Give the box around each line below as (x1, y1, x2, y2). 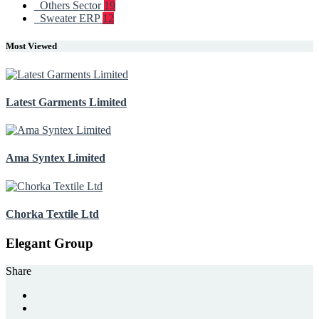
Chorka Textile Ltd (6, 207, 99, 220)
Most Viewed (6, 41, 57, 52)
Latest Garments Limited (6, 95, 127, 108)
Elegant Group (6, 236, 93, 251)
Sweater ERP (34, 12, 103, 25)
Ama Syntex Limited (6, 152, 105, 164)
